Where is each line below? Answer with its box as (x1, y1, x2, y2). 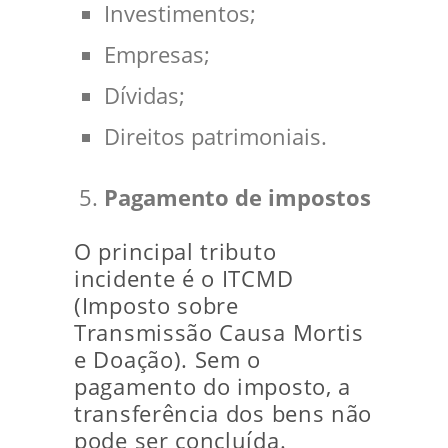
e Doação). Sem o (74, 345, 262, 375)
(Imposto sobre (74, 291, 239, 321)
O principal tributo (74, 237, 277, 267)
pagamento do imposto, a (74, 372, 352, 402)
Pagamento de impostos (104, 183, 371, 213)
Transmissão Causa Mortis (74, 318, 364, 348)
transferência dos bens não (74, 399, 373, 429)
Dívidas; (104, 81, 185, 111)
